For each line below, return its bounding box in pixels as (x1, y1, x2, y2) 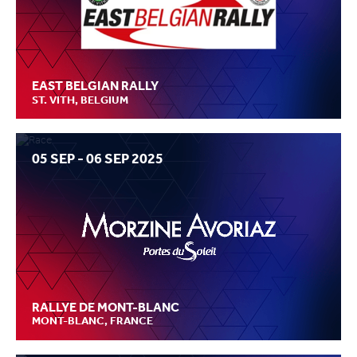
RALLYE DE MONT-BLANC (32, 299, 179, 315)
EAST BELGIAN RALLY (32, 78, 159, 94)
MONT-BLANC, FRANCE (32, 314, 153, 328)
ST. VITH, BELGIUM (32, 92, 128, 107)
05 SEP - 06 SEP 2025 (32, 150, 163, 168)
